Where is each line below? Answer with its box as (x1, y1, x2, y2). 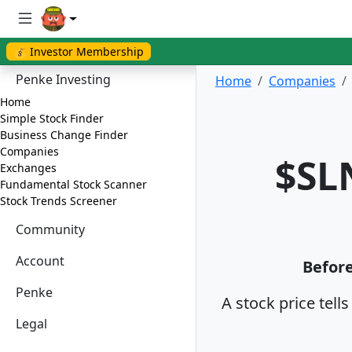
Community (9, 220, 85, 238)
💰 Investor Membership (13, 43, 144, 59)
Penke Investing (9, 70, 111, 88)
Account (9, 251, 64, 269)
